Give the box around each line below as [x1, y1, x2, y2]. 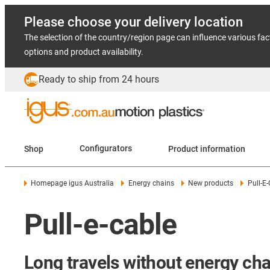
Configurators [80, 143, 132, 154]
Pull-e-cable [24, 207, 177, 242]
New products [188, 179, 234, 187]
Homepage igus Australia [31, 179, 115, 187]
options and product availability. [24, 47, 143, 57]
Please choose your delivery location [24, 14, 243, 30]
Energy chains [128, 179, 174, 187]
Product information [168, 143, 245, 154]
